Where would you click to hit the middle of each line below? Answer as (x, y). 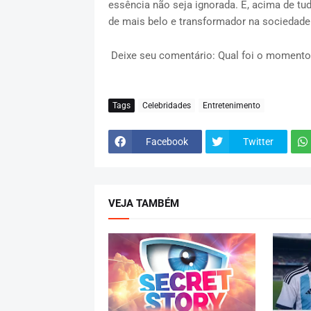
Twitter (258, 141)
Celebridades (166, 105)
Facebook (167, 141)
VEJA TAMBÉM (143, 204)
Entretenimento (231, 105)
